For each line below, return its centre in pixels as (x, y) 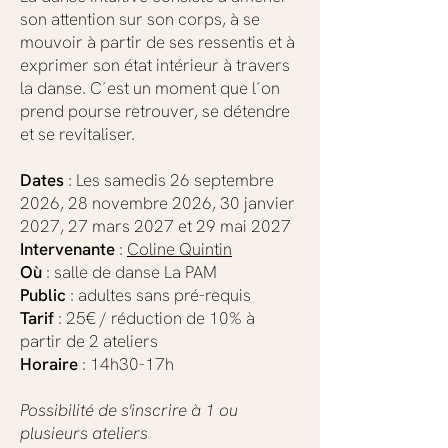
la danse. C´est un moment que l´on (150, 88)
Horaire (49, 364)
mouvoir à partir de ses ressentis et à (157, 42)
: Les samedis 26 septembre (169, 180)
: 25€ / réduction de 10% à (154, 318)
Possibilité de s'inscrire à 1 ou (129, 410)
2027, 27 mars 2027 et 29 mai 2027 (155, 226)
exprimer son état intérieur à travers (155, 65)
